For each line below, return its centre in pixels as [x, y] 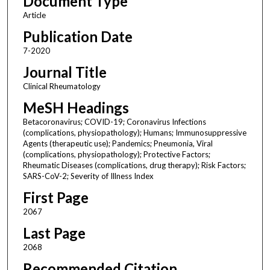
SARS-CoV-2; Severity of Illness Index [88, 176]
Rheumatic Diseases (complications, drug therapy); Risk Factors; [134, 165]
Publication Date [77, 36]
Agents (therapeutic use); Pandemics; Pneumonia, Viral [118, 143]
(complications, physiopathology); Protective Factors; [116, 154]
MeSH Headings [76, 107]
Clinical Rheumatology [61, 86]
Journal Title [64, 72]
